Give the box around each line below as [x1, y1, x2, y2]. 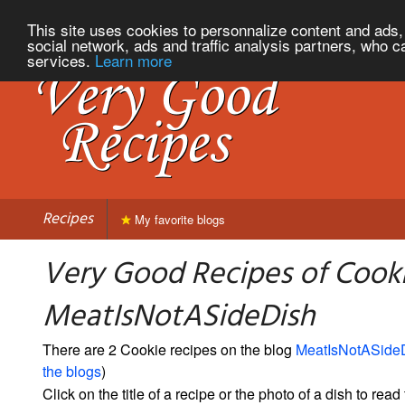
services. [27, 48, 95, 71]
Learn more [95, 48, 172, 71]
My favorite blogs [131, 210, 225, 228]
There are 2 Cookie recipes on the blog [42, 338, 296, 360]
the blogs [42, 360, 101, 381]
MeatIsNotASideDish [42, 292, 315, 343]
